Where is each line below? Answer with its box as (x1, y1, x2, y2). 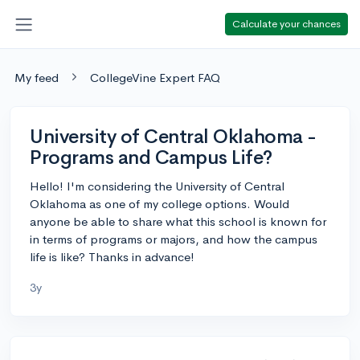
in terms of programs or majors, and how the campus (30, 231, 317, 247)
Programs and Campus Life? (30, 145, 272, 170)
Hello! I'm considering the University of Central (30, 178, 284, 194)
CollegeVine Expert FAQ (90, 69, 220, 85)
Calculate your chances (232, 16, 341, 31)
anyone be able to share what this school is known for (30, 213, 326, 229)
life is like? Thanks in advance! (30, 248, 194, 264)
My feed (14, 69, 59, 85)
